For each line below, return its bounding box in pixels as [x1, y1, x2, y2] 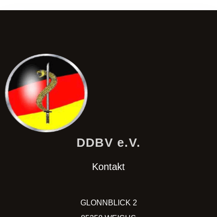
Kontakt [92, 161, 125, 172]
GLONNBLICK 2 [80, 199, 137, 207]
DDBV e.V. [76, 136, 141, 150]
